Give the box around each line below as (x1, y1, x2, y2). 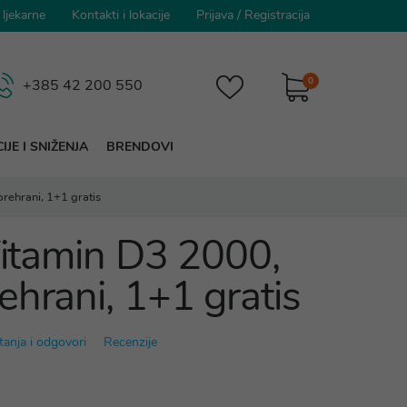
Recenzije (104, 333, 157, 351)
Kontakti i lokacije (72, 6, 170, 24)
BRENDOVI (106, 138, 174, 155)
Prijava (196, 6, 233, 24)
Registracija (244, 6, 310, 24)
